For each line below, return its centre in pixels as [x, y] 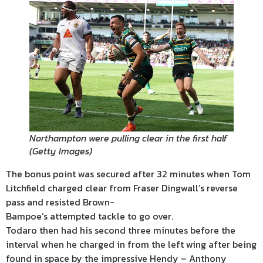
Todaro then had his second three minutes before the [121, 230]
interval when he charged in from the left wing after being [131, 245]
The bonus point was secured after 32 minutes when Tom [128, 174]
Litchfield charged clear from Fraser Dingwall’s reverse [122, 188]
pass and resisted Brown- [60, 202]
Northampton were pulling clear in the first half [128, 138]
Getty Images [61, 151]
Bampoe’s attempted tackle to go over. [90, 216]
